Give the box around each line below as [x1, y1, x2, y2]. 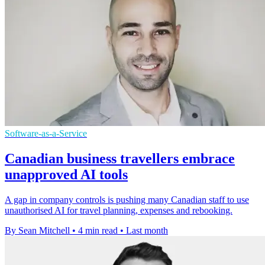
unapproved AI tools [5, 166, 128, 182]
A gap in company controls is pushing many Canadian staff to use [5, 194, 249, 205]
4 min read [78, 225, 118, 235]
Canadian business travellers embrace [5, 150, 235, 166]
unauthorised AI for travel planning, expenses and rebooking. [5, 205, 232, 215]
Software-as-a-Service [5, 128, 87, 138]
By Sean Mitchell [5, 225, 70, 235]
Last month [126, 225, 168, 235]
